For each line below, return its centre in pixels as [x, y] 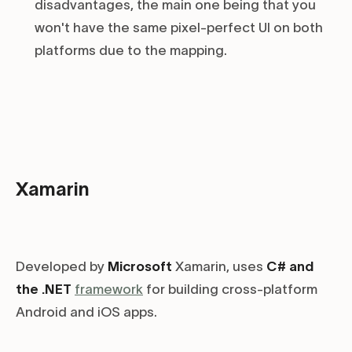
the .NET [44, 290]
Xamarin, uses [219, 267]
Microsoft [140, 267]
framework [109, 290]
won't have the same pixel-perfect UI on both [179, 28]
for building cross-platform [230, 290]
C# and [290, 267]
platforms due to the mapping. [131, 51]
